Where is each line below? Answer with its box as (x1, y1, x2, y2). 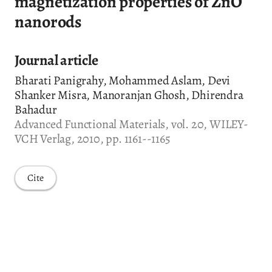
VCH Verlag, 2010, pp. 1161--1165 (15, 130, 171, 147)
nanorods (15, 10, 81, 33)
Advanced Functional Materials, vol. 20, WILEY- (15, 115, 248, 132)
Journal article (15, 50, 98, 70)
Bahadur (15, 101, 57, 118)
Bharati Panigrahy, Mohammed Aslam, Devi (15, 72, 231, 89)
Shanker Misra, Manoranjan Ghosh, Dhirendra (15, 86, 243, 103)
